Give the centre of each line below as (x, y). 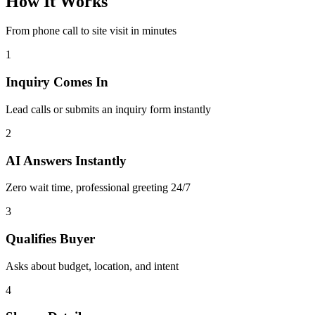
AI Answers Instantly (66, 160)
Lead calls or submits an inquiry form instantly (108, 109)
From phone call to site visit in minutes (91, 31)
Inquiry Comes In (57, 82)
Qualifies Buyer (50, 239)
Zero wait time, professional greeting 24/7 (98, 188)
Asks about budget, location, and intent (92, 266)
